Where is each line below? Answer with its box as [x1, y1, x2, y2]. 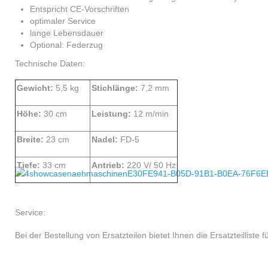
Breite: [17, 134, 46, 144]
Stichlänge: [92, 83, 141, 93]
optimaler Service [30, 16, 96, 26]
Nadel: [92, 134, 120, 144]
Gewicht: [17, 83, 56, 93]
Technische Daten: [15, 58, 85, 68]
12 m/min [133, 108, 169, 118]
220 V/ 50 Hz [127, 160, 176, 170]
